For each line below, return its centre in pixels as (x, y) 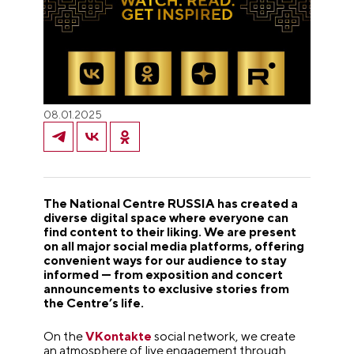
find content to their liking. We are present (170, 232)
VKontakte (118, 337)
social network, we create (224, 337)
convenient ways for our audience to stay (165, 261)
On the (64, 337)
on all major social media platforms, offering (174, 247)
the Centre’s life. (94, 303)
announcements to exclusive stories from (167, 289)
